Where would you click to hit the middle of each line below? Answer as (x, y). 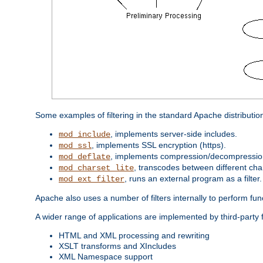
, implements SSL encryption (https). (159, 145)
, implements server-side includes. (174, 134)
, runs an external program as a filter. (193, 178)
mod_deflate (85, 156)
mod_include (85, 134)
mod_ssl (75, 145)
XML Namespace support (106, 256)
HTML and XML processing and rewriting (134, 235)
